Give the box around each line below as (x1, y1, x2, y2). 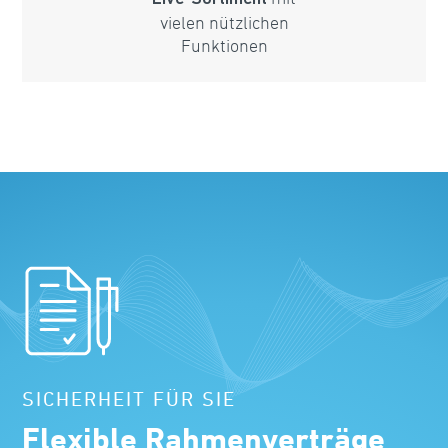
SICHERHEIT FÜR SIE (22, 387, 237, 411)
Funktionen (180, 35, 268, 56)
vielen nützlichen (159, 12, 289, 33)
